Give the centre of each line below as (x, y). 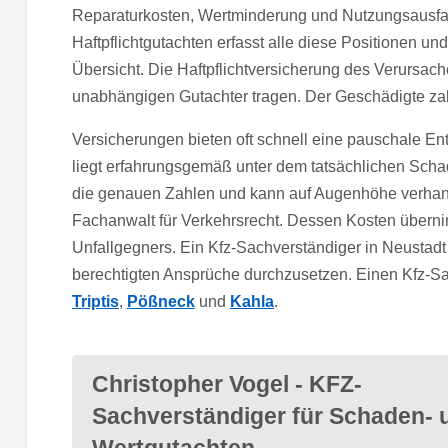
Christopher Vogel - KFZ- (226, 384)
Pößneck (160, 301)
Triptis (95, 301)
